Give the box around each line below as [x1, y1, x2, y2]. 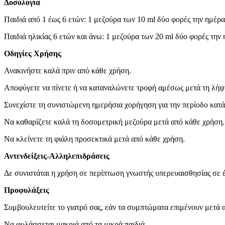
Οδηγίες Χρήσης [4, 49, 61, 58]
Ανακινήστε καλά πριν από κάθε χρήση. [4, 66, 131, 75]
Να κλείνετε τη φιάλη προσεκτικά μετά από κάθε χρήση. [4, 135, 185, 144]
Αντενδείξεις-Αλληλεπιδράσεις [4, 152, 109, 161]
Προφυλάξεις [4, 186, 49, 195]
